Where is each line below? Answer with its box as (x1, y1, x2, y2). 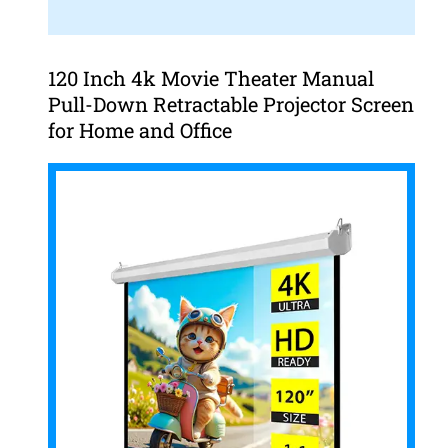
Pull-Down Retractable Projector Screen (47, 90, 414, 117)
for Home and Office (47, 116, 232, 143)
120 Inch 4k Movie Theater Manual (47, 64, 374, 91)
